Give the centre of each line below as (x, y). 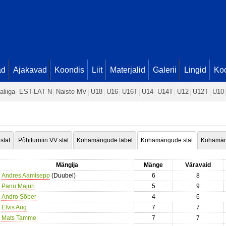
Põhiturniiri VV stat (43, 140)
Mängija (67, 165)
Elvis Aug (14, 207)
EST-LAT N (36, 92)
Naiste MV (71, 92)
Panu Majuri (18, 186)
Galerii (165, 70)
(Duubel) (63, 176)
